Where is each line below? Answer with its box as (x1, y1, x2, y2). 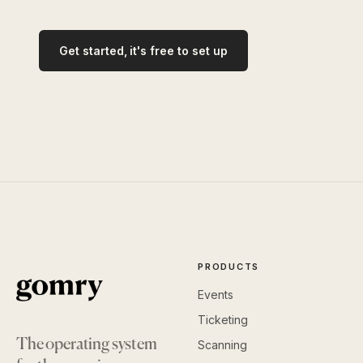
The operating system (16, 335, 157, 353)
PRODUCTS (198, 261, 260, 273)
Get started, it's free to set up (59, 44, 228, 58)
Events (198, 288, 233, 302)
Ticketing (198, 313, 248, 327)
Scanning (198, 338, 247, 352)
